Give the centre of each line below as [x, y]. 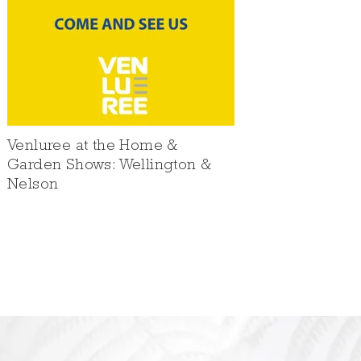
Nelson [33, 185]
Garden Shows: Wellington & [110, 166]
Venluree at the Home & [93, 147]
